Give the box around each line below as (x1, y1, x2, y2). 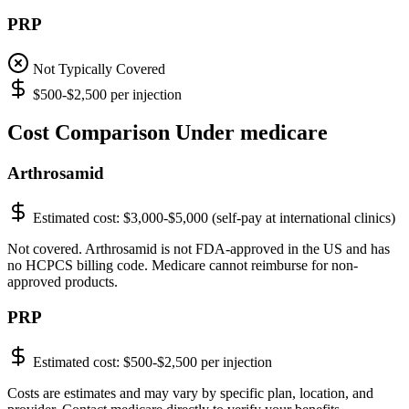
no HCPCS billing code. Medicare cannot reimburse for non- (7, 257, 358, 274)
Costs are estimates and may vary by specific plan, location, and (7, 384, 373, 401)
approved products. (7, 274, 118, 290)
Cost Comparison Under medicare (7, 121, 328, 145)
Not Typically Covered (33, 60, 165, 77)
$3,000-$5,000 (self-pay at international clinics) (123, 210, 395, 226)
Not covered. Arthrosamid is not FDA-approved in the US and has (7, 241, 390, 257)
